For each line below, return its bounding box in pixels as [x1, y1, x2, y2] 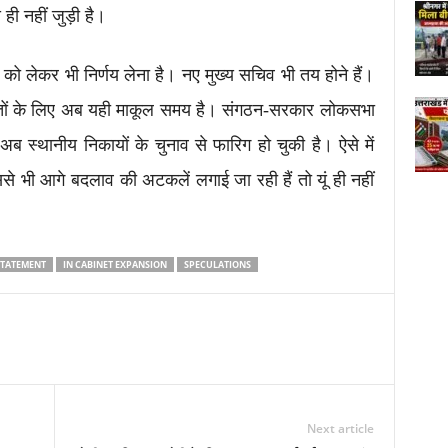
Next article [306, 420, 374, 437]
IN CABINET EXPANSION [62, 258, 167, 271]
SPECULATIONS [183, 258, 251, 271]
